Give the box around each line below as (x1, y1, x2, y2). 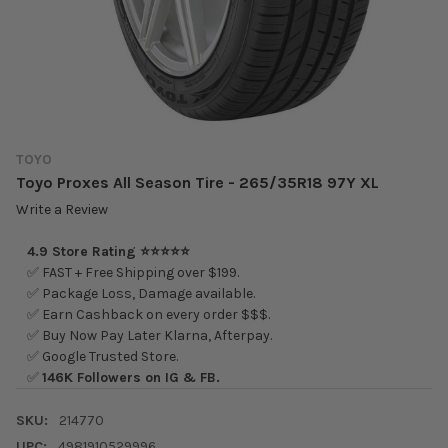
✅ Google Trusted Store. (26, 348, 178, 366)
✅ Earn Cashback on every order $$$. (26, 306, 270, 324)
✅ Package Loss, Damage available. (26, 285, 255, 303)
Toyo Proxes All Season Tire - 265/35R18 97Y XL (16, 172, 379, 192)
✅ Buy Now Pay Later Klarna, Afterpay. (26, 327, 272, 345)
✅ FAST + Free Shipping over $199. (26, 264, 239, 282)
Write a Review (16, 201, 108, 219)
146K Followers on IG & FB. (41, 369, 220, 387)
